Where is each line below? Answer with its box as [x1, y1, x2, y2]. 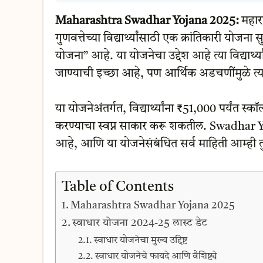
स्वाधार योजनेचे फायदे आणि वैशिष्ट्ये [95, 251, 218, 261]
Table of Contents [61, 180, 174, 194]
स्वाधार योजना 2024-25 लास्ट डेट [72, 217, 208, 228]
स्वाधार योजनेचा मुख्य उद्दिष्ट [94, 235, 188, 245]
